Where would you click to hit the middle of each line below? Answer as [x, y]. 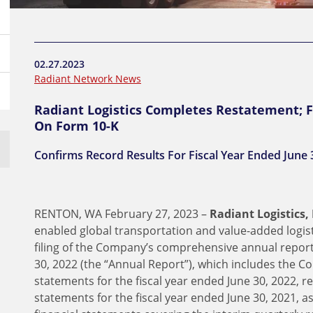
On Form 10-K [76, 126]
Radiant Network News [87, 79]
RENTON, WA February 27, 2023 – [122, 214]
